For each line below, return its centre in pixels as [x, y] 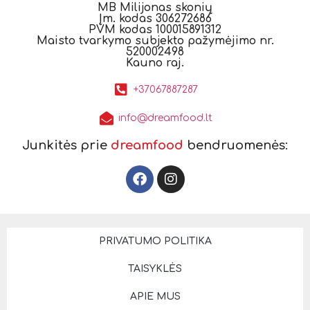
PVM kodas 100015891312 [155, 30]
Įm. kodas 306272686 [155, 19]
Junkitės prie [66, 146]
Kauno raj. [155, 63]
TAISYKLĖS [155, 269]
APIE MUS [155, 297]
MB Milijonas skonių [155, 8]
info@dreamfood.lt [165, 118]
